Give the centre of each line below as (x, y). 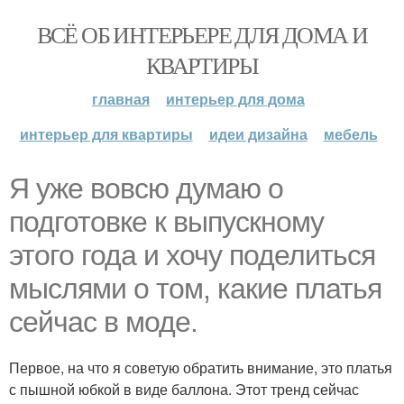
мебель (350, 134)
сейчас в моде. (103, 322)
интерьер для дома (235, 99)
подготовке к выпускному (166, 222)
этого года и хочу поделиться (192, 255)
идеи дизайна (258, 134)
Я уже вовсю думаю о (146, 188)
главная (121, 99)
